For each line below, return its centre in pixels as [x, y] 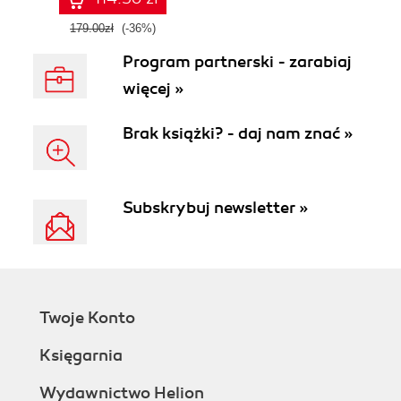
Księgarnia [81, 355]
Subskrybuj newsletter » [215, 208]
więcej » [153, 89]
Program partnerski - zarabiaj [237, 62]
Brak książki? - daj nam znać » [238, 133]
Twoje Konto [87, 318]
